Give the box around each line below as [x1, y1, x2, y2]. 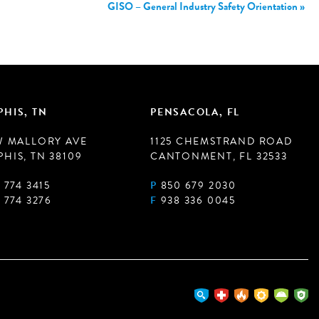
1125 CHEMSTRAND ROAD [150, 133, 293, 149]
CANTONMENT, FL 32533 [150, 148, 288, 164]
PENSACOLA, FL [150, 104, 241, 120]
